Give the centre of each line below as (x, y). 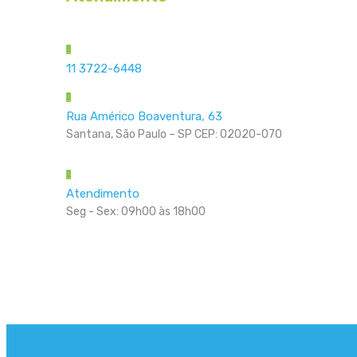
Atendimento (103, 194)
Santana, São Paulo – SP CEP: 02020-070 (174, 134)
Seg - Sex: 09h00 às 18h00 (136, 212)
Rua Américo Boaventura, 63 (144, 116)
